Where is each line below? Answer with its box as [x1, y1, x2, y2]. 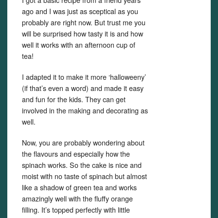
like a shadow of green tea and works [22, 182, 137, 192]
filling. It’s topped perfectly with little [22, 204, 130, 215]
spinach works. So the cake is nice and [22, 160, 142, 170]
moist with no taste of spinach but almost [22, 171, 147, 181]
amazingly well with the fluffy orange [22, 193, 133, 203]
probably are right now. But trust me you [22, 17, 145, 27]
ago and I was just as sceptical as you [22, 6, 138, 16]
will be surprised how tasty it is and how [22, 28, 143, 38]
